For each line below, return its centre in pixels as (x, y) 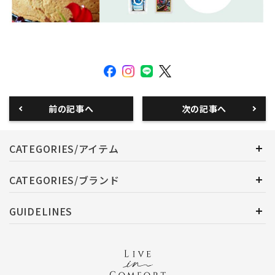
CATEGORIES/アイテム (64, 148)
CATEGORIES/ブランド (64, 180)
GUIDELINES (41, 211)
